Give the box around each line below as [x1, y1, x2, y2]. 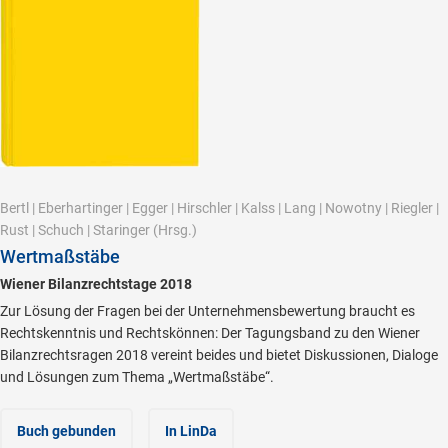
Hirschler [177, 199, 232, 216]
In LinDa [165, 422, 217, 439]
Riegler [391, 199, 433, 216]
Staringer [93, 221, 150, 238]
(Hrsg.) [150, 221, 197, 238]
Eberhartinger [38, 199, 123, 216]
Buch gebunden [17, 422, 116, 439]
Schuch [38, 221, 84, 238]
